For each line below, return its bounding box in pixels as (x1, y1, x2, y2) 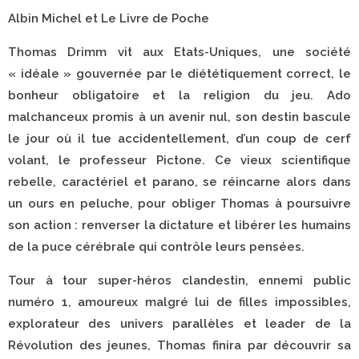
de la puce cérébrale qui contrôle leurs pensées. (8, 240, 305, 254)
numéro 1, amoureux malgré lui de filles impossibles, (8, 295, 351, 309)
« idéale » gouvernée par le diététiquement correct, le (8, 67, 351, 81)
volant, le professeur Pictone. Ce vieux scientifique (8, 153, 351, 167)
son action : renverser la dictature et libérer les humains (8, 218, 351, 232)
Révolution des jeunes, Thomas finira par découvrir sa (8, 338, 351, 353)
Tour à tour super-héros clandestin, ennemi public (8, 273, 351, 288)
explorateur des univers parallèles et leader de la (8, 317, 351, 331)
